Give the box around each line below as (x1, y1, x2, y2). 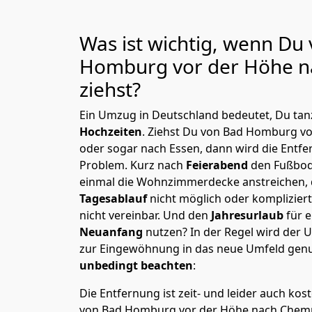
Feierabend (186, 157, 251, 173)
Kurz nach (130, 157, 186, 173)
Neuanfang (79, 224, 146, 240)
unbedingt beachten (79, 258, 193, 273)
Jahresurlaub (211, 208, 286, 223)
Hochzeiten (79, 124, 142, 139)
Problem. (79, 157, 130, 173)
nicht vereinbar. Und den (79, 208, 211, 223)
